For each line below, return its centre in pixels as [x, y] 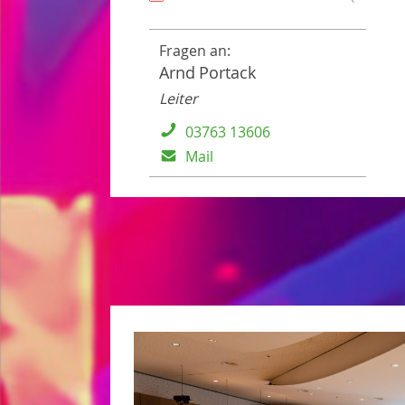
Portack [227, 72]
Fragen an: [194, 50]
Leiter [178, 98]
